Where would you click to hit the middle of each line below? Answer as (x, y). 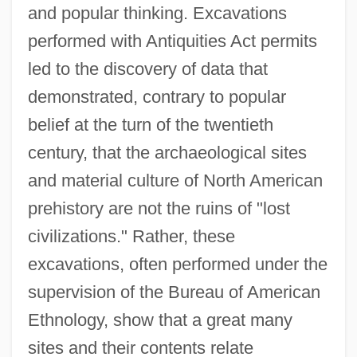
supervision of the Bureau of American (174, 292)
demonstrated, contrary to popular (157, 96)
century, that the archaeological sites (167, 152)
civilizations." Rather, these (131, 236)
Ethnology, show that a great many (160, 320)
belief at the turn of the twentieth (150, 124)
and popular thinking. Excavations (157, 13)
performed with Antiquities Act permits (172, 41)
